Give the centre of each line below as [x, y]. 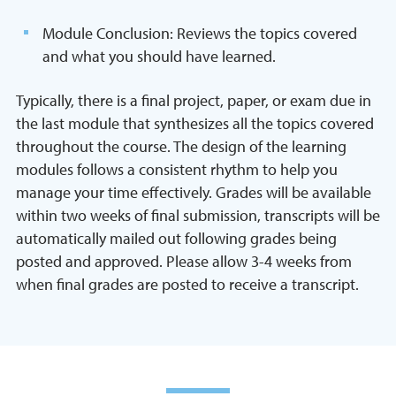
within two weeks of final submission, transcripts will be [198, 215]
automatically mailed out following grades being [176, 238]
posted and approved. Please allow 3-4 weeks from [184, 261]
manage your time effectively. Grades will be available [194, 192]
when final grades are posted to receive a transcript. [187, 284]
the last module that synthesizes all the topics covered [195, 123]
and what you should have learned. [159, 56]
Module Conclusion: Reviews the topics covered [200, 33]
